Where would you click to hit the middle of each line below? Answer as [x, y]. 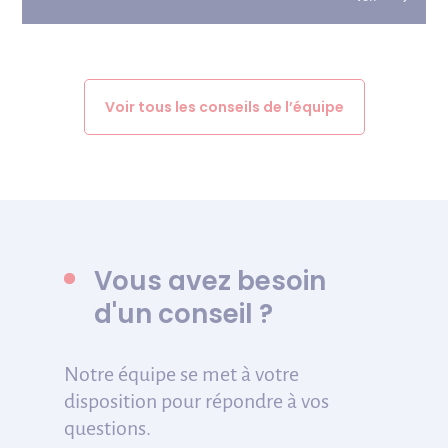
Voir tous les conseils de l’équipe [224, 106]
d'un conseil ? [183, 313]
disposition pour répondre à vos [196, 400]
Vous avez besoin [210, 280]
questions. [107, 427]
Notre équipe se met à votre [181, 373]
